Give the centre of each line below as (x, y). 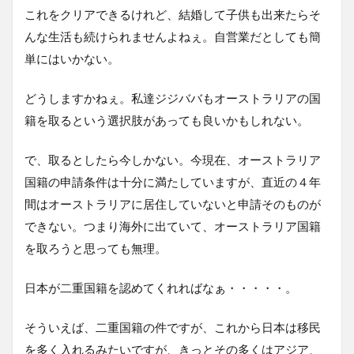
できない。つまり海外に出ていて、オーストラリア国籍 (173, 226)
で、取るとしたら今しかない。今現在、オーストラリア (173, 159)
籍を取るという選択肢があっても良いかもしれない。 (167, 120)
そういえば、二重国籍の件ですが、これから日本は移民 (173, 327)
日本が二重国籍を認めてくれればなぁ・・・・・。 (161, 287)
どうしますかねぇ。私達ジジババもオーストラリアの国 (173, 98)
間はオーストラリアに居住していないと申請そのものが (173, 203)
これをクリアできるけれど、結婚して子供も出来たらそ (173, 14)
